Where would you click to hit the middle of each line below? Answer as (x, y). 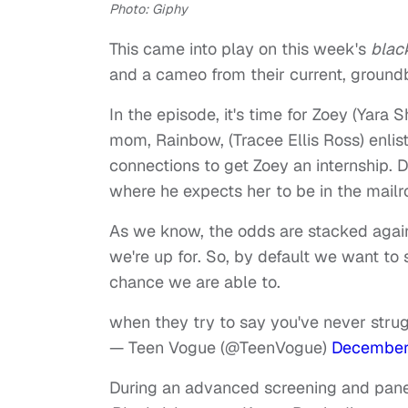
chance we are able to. (195, 281)
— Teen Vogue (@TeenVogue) (220, 347)
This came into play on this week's (240, 48)
